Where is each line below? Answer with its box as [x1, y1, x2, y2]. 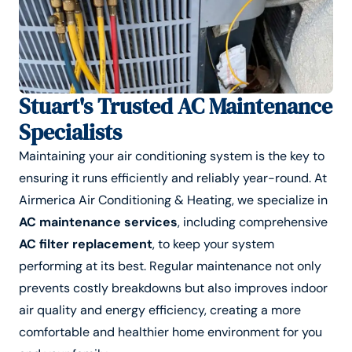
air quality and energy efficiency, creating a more [19, 301, 301, 318]
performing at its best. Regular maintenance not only [19, 257, 321, 274]
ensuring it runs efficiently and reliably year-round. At [19, 169, 327, 186]
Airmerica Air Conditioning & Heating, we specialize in [19, 191, 328, 208]
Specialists [19, 116, 122, 147]
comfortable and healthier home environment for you [19, 323, 322, 340]
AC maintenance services [19, 213, 178, 230]
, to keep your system [152, 235, 274, 252]
